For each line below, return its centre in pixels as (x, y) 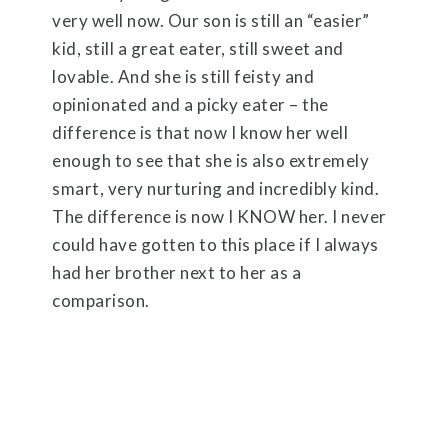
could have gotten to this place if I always (215, 244)
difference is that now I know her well (200, 132)
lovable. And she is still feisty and (183, 76)
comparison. (101, 300)
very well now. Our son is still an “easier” (211, 20)
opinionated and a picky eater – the (190, 104)
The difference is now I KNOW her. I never (219, 216)
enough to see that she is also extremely (211, 160)
